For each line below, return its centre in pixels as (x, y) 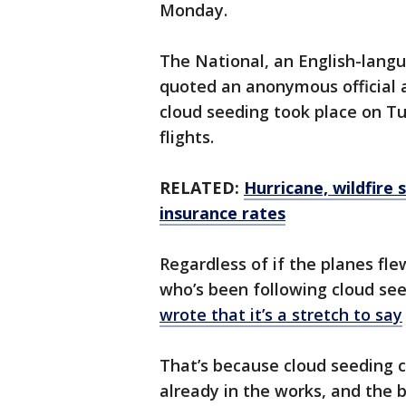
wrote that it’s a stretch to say (281, 315)
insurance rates (222, 213)
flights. (187, 137)
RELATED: (202, 188)
